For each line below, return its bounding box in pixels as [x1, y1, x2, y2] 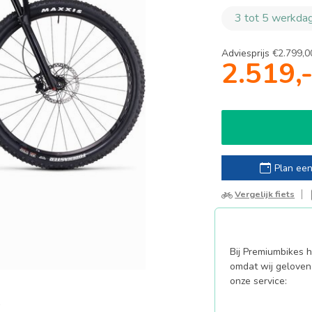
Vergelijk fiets [235, 188, 295, 200]
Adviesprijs [221, 47, 270, 60]
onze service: [230, 274, 288, 288]
